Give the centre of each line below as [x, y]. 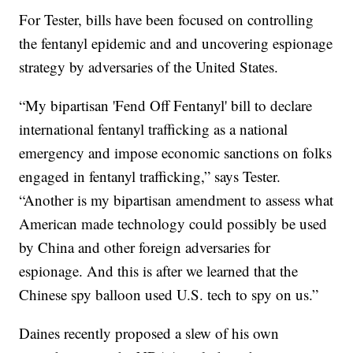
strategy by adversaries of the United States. [149, 66]
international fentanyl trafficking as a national [154, 128]
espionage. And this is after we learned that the [159, 270]
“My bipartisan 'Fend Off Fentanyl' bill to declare [166, 105]
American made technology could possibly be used [173, 223]
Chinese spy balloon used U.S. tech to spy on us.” [169, 294]
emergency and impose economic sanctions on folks [176, 152]
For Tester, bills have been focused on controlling [167, 19]
